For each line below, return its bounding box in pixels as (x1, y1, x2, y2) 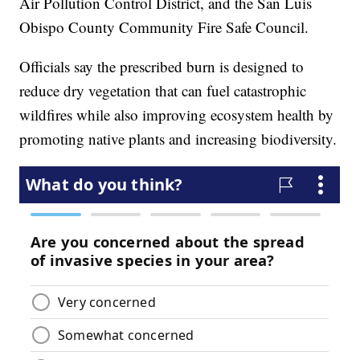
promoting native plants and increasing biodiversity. (19, 129, 337, 149)
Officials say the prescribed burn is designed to (19, 56, 305, 77)
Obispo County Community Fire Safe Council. (19, 17, 309, 38)
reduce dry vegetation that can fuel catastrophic (19, 80, 307, 101)
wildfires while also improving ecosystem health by (19, 104, 334, 125)
